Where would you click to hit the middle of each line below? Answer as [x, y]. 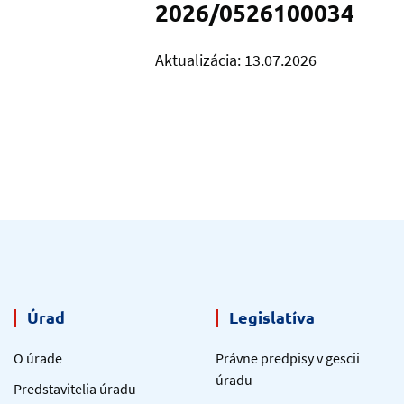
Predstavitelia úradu [75, 389]
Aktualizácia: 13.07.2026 [235, 60]
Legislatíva [272, 317]
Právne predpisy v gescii [288, 358]
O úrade [38, 358]
